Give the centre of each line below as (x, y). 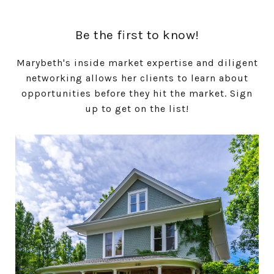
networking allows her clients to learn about (137, 78)
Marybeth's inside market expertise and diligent (137, 63)
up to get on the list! (137, 109)
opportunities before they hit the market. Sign (137, 93)
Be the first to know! (137, 35)
